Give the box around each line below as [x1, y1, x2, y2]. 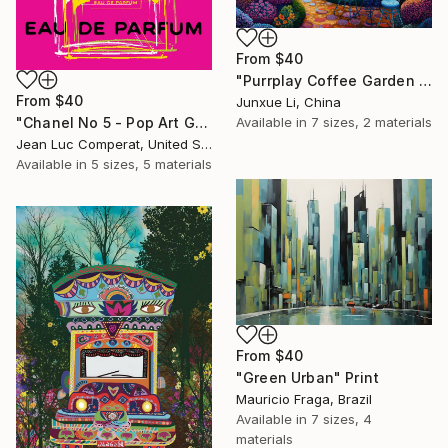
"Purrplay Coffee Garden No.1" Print [418, 71, 432, 89]
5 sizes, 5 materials [91, 155, 212, 172]
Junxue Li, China [236, 93, 341, 110]
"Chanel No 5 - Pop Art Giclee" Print [194, 113, 208, 131]
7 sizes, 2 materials [311, 113, 432, 130]
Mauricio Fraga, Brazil [236, 390, 372, 407]
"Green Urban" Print [236, 368, 380, 386]
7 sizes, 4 [311, 410, 372, 427]
